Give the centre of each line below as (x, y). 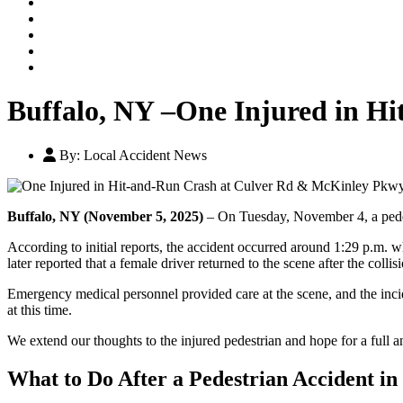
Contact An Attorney (107, 35)
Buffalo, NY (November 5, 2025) (105, 216)
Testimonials (81, 18)
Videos (63, 51)
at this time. (40, 309)
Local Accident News (145, 155)
